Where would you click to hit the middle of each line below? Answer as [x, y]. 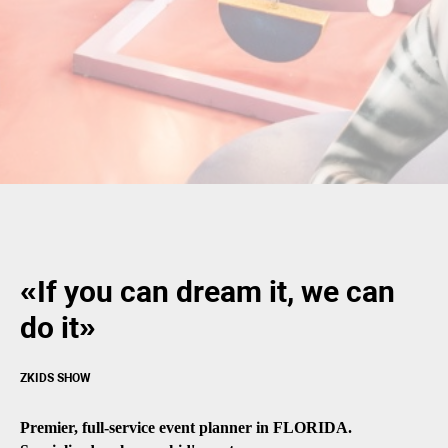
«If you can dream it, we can [207, 291]
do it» [58, 327]
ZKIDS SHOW [55, 377]
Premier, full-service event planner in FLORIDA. [186, 427]
